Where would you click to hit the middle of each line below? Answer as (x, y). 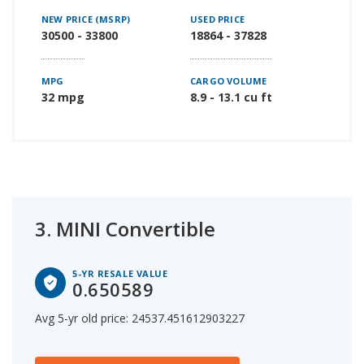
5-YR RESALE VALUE (120, 273)
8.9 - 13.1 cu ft (231, 97)
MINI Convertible (136, 228)
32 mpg (63, 97)
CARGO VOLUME (229, 80)
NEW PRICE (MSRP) (86, 19)
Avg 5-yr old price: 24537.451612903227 (140, 318)
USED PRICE (217, 19)
